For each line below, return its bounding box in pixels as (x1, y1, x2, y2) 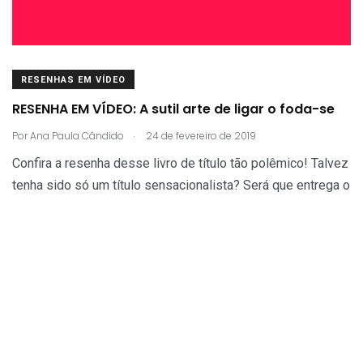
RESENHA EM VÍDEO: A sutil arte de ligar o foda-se (12, 100, 335, 119)
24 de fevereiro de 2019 (143, 128, 256, 143)
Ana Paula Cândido (30, 128, 124, 143)
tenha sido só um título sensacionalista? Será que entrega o (12, 177, 350, 193)
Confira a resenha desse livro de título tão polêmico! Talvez (12, 155, 348, 171)
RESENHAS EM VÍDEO (21, 74, 126, 85)
